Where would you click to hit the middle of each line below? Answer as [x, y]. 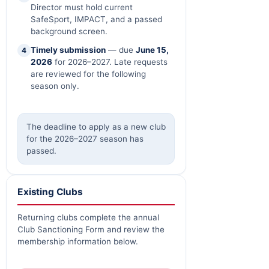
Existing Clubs [50, 192]
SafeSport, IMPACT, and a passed [96, 19]
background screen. [69, 31]
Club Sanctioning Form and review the [91, 229]
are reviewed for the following [88, 74]
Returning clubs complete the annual [88, 217]
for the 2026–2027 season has [85, 139]
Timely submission [68, 50]
